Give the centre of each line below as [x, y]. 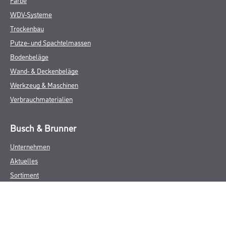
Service [21, 203]
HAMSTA [23, 217]
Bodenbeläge [29, 56]
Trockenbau [27, 28]
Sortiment [24, 174]
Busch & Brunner [43, 128]
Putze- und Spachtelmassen [50, 42]
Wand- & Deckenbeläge [44, 70]
